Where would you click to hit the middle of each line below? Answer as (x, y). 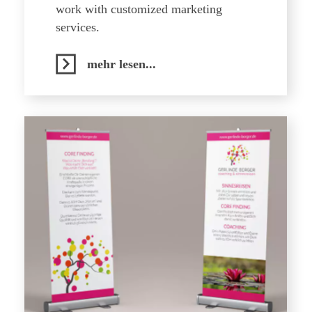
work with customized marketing (139, 9)
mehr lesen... (122, 64)
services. (78, 27)
